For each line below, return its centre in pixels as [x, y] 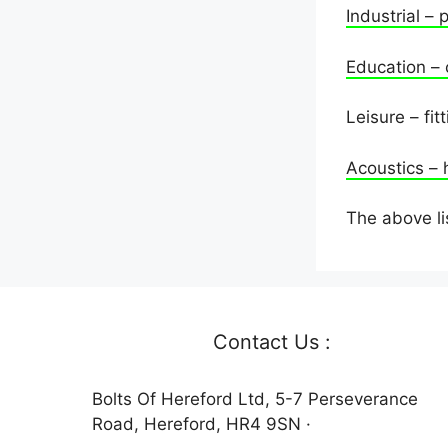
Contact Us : [272, 342]
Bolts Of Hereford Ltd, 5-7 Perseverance [255, 399]
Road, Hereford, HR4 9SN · [201, 424]
